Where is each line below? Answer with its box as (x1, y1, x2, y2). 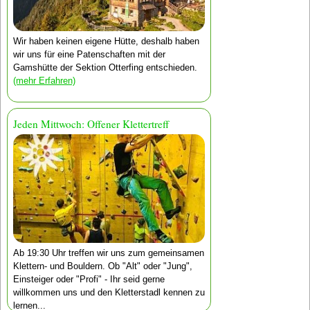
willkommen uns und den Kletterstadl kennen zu (12, 287, 205, 298)
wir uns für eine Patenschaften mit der (12, 48, 165, 60)
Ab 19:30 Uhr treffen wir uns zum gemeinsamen (12, 248, 204, 259)
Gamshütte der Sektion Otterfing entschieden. (12, 62, 197, 73)
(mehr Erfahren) (12, 75, 75, 86)
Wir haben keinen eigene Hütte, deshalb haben (12, 35, 199, 46)
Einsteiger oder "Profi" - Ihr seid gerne (12, 274, 165, 285)
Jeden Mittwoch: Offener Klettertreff (12, 117, 169, 131)
